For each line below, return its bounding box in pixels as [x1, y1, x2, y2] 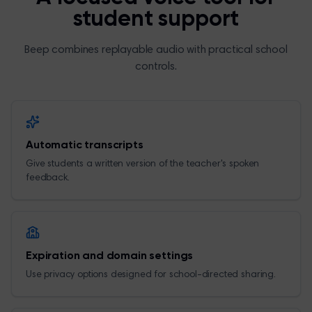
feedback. [26, 173, 70, 183]
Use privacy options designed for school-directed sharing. [26, 270, 276, 280]
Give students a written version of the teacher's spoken [26, 159, 260, 169]
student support [72, 8, 240, 31]
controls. [135, 61, 177, 72]
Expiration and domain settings [26, 251, 194, 262]
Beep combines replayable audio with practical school [24, 45, 288, 56]
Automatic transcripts [26, 140, 143, 151]
